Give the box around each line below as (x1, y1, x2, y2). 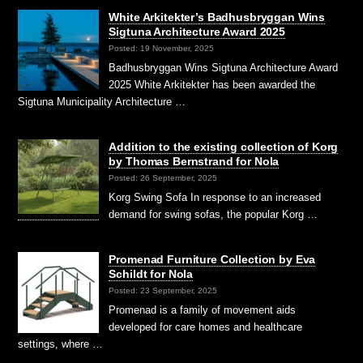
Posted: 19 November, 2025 (109, 43, 215, 53)
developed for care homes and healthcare (109, 321, 303, 334)
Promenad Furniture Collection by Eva (109, 253, 316, 267)
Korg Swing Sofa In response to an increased (109, 191, 322, 204)
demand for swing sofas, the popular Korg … (109, 208, 318, 221)
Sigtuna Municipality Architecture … (18, 96, 186, 109)
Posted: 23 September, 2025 (109, 285, 218, 295)
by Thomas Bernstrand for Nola (109, 155, 280, 169)
